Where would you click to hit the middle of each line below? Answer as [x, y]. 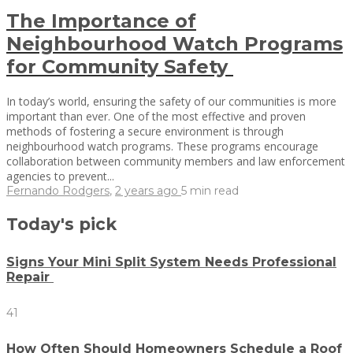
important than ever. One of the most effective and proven [156, 116]
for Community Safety [120, 66]
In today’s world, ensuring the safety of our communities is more [171, 101]
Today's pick [61, 224]
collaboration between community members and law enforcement [176, 161]
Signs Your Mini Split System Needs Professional [171, 262]
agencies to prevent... [60, 176]
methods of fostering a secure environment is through [145, 131]
